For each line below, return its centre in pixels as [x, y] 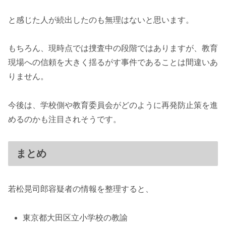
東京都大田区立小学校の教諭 [75, 218]
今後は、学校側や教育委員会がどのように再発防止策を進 [113, 105]
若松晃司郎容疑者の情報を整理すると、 [81, 189]
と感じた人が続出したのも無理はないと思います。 [101, 20]
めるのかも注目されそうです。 [65, 120]
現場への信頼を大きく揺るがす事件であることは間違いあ [113, 63]
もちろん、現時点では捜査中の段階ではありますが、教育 [113, 48]
